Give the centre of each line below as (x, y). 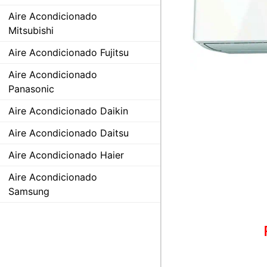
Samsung (29, 191)
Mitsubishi (31, 30)
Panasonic (31, 89)
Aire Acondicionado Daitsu (69, 133)
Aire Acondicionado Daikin (68, 111)
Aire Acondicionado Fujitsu (69, 52)
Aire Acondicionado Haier (66, 155)
